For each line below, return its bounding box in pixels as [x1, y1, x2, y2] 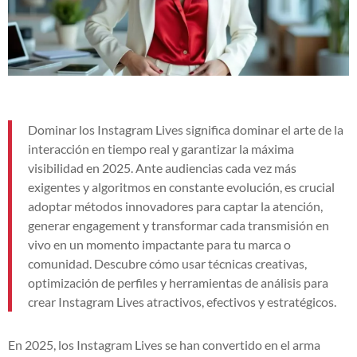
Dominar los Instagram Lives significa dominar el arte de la [28, 121, 343, 137]
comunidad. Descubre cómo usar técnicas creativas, [28, 255, 307, 271]
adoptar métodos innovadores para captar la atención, [28, 198, 323, 214]
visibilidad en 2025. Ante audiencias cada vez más [28, 159, 296, 175]
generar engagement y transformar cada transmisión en [28, 217, 329, 233]
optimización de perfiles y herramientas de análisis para [28, 274, 328, 290]
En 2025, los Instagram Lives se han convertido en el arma [8, 336, 320, 352]
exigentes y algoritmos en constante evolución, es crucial [28, 178, 335, 194]
